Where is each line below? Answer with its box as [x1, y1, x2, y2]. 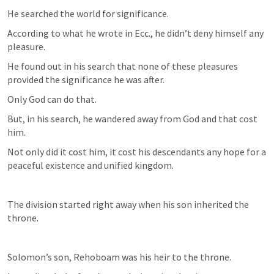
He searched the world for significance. [7, 7, 171, 20]
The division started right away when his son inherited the [7, 198, 249, 210]
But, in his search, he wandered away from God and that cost [7, 113, 257, 125]
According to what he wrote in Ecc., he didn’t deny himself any [7, 27, 264, 39]
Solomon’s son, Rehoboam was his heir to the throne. [7, 251, 231, 263]
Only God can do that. [7, 93, 97, 105]
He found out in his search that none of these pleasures [7, 60, 238, 72]
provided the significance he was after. [7, 73, 165, 86]
